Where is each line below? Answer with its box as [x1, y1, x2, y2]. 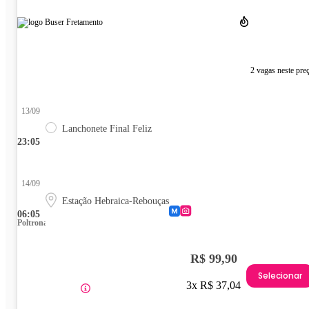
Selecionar [258, 270, 302, 282]
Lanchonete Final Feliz [62, 123, 152, 134]
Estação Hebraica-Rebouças [62, 195, 169, 206]
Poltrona [17, 217, 48, 228]
